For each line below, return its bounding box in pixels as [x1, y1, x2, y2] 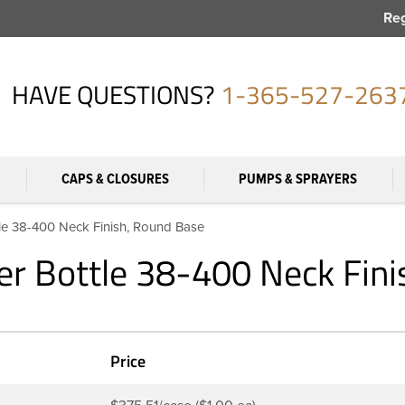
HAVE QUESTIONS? [12, 74, 216, 114]
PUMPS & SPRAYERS [238, 169, 357, 189]
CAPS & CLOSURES [61, 169, 169, 189]
